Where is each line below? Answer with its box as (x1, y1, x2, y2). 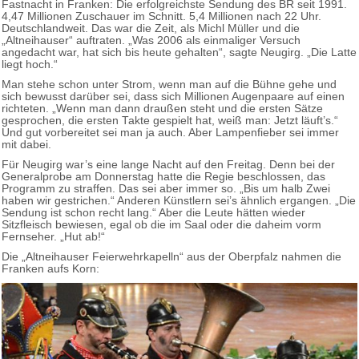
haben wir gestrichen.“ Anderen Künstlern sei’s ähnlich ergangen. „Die (2, 194, 356, 207)
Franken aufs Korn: (2, 262, 106, 275)
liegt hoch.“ (2, 58, 58, 71)
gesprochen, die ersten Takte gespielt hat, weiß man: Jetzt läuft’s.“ (2, 114, 338, 127)
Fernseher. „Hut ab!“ (2, 230, 105, 243)
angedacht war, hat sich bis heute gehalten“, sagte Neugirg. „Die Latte (2, 46, 357, 58)
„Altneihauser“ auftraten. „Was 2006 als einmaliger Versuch (2, 34, 301, 46)
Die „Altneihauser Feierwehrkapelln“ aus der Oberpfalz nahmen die (2, 250, 341, 263)
